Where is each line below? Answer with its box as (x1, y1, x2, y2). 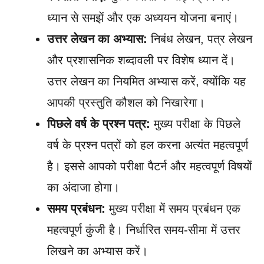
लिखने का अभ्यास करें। (47, 244, 148, 258)
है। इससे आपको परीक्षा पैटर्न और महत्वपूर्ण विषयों (47, 159, 252, 173)
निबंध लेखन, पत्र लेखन (147, 32, 252, 45)
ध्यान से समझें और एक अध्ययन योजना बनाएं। (47, 11, 239, 24)
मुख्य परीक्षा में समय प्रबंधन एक (105, 202, 240, 215)
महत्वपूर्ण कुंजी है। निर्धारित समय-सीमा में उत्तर (47, 223, 240, 236)
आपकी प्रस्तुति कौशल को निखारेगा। (47, 95, 205, 109)
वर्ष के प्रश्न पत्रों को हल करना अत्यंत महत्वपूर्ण (47, 138, 248, 151)
